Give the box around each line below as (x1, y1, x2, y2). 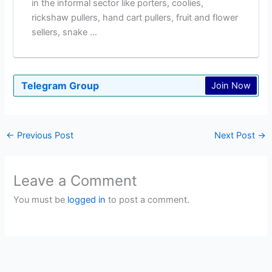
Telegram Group (21, 79, 100, 92)
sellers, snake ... (31, 26, 97, 38)
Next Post (214, 129, 258, 141)
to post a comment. (106, 194, 190, 206)
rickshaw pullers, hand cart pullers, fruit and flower (31, 12, 238, 23)
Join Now (211, 80, 251, 91)
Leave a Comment (13, 172, 138, 190)
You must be (13, 194, 68, 206)
